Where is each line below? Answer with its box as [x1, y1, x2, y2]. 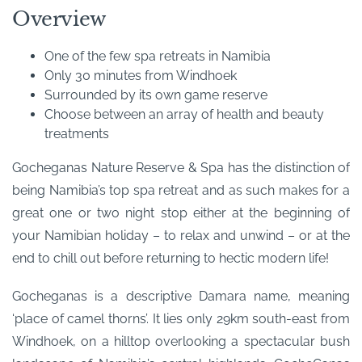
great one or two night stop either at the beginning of [12, 205, 350, 221]
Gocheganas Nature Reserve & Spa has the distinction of [12, 160, 350, 176]
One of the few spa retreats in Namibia [44, 48, 271, 65]
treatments [44, 126, 109, 142]
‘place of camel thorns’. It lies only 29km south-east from [12, 311, 350, 327]
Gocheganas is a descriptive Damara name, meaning [12, 288, 350, 305]
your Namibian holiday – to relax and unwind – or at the [12, 228, 350, 244]
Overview [12, 7, 106, 32]
